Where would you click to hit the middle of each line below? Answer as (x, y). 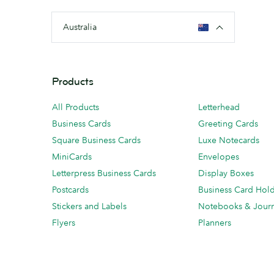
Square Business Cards (96, 140)
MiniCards (72, 157)
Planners (215, 223)
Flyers (64, 223)
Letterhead (219, 107)
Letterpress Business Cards (104, 173)
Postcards (70, 190)
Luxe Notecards (229, 140)
